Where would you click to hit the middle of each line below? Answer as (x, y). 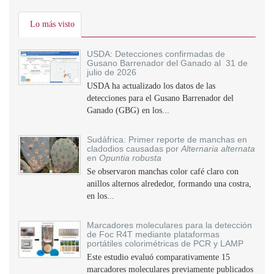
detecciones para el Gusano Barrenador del (160, 98)
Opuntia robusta (130, 158)
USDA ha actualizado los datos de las (151, 86)
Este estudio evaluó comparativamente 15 (158, 257)
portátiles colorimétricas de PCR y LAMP (165, 243)
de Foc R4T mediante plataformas (153, 234)
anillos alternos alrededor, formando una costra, (169, 184)
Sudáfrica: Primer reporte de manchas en (167, 139)
